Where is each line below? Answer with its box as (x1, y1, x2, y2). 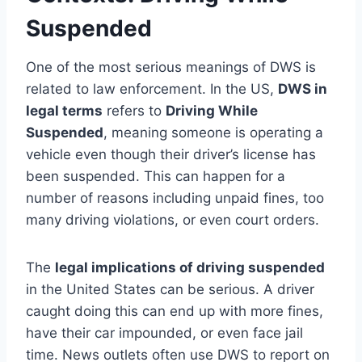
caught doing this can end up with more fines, (26, 302, 323, 319)
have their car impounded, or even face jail (26, 324, 303, 341)
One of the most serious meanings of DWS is (26, 58, 316, 75)
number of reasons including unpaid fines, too (26, 189, 324, 206)
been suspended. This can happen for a (26, 167, 285, 184)
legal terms (26, 102, 103, 119)
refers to (103, 102, 166, 119)
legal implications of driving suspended (55, 259, 325, 276)
